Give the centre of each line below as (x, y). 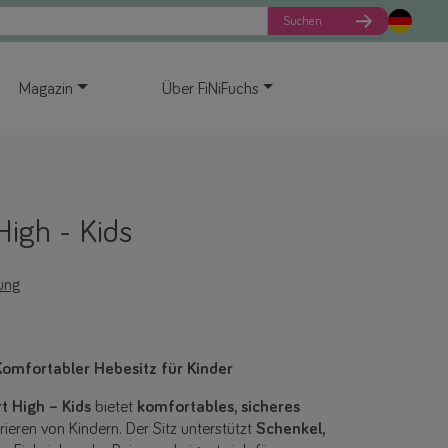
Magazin (46, 89)
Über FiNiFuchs (210, 89)
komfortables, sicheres (218, 408)
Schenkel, (290, 430)
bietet (114, 408)
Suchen (302, 21)
